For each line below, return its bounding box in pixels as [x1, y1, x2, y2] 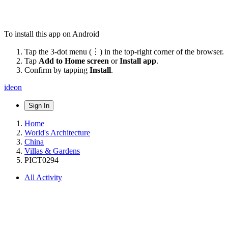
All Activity [24, 173, 62, 182]
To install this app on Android [4, 29, 99, 38]
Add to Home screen [39, 56, 109, 65]
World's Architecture [24, 128, 90, 137]
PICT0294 [24, 155, 59, 164]
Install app [120, 56, 156, 65]
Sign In [28, 101, 49, 109]
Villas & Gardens [24, 146, 80, 155]
